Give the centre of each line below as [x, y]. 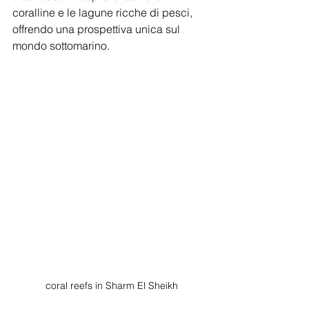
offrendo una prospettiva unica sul [98, 29]
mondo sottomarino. [61, 46]
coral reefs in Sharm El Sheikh [112, 286]
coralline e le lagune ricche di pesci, [104, 13]
